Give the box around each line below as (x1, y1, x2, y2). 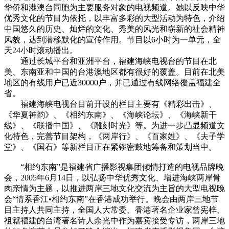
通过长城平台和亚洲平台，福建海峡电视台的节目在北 (4, 56, 217, 65)
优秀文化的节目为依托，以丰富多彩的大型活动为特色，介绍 (4, 13, 225, 22)
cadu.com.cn (4, 152, 45, 162)
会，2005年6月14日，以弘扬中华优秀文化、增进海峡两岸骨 (4, 173, 221, 182)
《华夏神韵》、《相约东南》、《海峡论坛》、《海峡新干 (4, 110, 217, 119)
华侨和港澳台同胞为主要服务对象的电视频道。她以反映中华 (4, 3, 225, 12)
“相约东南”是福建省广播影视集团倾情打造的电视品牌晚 (4, 162, 224, 171)
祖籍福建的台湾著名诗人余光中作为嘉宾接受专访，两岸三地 (4, 216, 225, 225)
